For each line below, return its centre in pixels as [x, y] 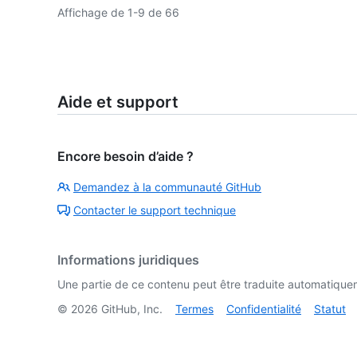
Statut [330, 309]
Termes [194, 309]
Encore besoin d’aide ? [126, 156]
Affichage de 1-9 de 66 [118, 12]
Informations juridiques [128, 260]
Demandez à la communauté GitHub [167, 187]
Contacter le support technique [155, 210]
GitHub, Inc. [130, 309]
